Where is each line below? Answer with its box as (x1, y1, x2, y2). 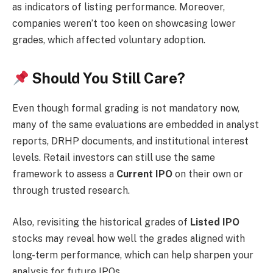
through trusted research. (12, 185, 130, 197)
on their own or (172, 168, 243, 180)
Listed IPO (190, 216, 239, 228)
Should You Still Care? (29, 69, 186, 87)
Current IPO (116, 168, 172, 180)
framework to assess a (12, 168, 116, 180)
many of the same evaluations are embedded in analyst (12, 119, 259, 131)
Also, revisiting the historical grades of (12, 216, 190, 228)
